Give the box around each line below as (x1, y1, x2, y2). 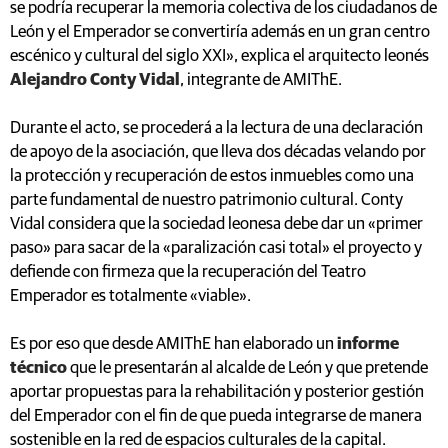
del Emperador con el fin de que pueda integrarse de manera (10, 407, 422, 425)
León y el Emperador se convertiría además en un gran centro (10, 23, 430, 41)
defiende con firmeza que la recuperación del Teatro (10, 263, 366, 281)
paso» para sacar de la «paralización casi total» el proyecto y (10, 239, 422, 257)
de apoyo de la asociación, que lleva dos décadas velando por (10, 143, 426, 161)
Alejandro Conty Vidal (10, 71, 180, 89)
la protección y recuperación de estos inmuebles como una (10, 167, 414, 185)
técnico (10, 359, 67, 377)
